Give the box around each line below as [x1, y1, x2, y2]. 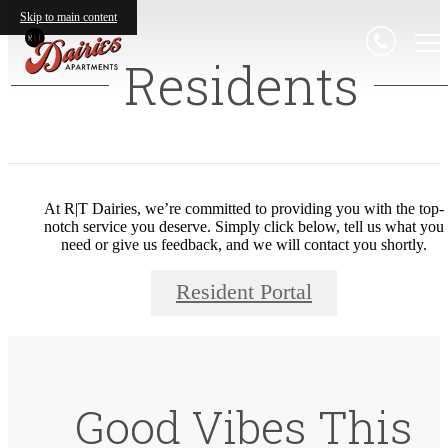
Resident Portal [176, 280, 312, 305]
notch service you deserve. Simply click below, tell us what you [44, 217, 444, 235]
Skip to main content [20, 10, 117, 24]
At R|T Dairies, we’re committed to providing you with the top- [44, 199, 444, 217]
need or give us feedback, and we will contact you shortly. [61, 235, 427, 253]
